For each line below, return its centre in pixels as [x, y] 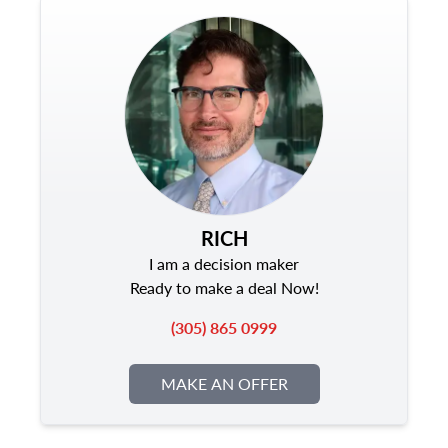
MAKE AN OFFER [224, 383]
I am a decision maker [224, 263]
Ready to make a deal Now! [224, 287]
